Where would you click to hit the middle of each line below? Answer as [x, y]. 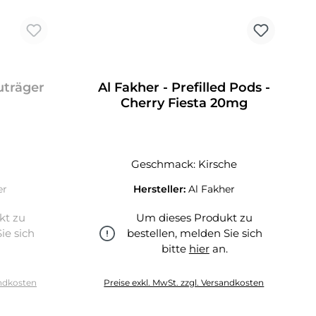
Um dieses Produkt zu [195, 218]
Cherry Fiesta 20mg [184, 103]
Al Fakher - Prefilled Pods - [184, 87]
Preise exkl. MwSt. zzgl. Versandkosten [184, 282]
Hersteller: [160, 189]
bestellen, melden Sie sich [194, 233]
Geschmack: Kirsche [184, 164]
